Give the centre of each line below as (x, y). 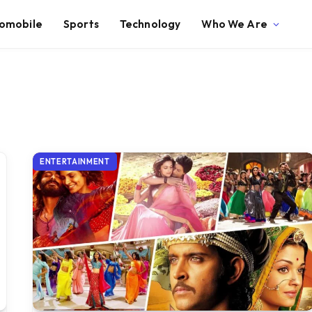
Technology (150, 24)
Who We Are (234, 24)
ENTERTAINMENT (75, 162)
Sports (81, 24)
